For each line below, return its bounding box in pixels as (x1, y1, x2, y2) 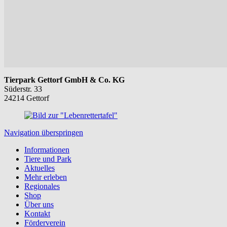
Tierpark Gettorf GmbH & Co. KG (4, 75, 125, 84)
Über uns (24, 200, 54, 209)
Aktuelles (24, 163, 55, 172)
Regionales (24, 181, 60, 191)
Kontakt (24, 209, 50, 218)
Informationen (24, 145, 69, 154)
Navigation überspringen (4, 128, 83, 137)
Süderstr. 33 (4, 84, 42, 93)
